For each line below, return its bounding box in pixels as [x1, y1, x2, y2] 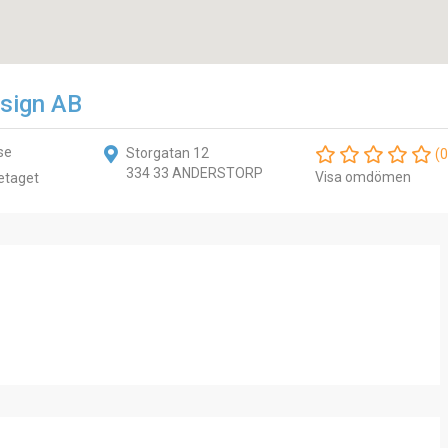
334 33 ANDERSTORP [125, 165, 263, 181]
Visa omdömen [315, 169, 412, 185]
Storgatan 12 [125, 145, 209, 161]
